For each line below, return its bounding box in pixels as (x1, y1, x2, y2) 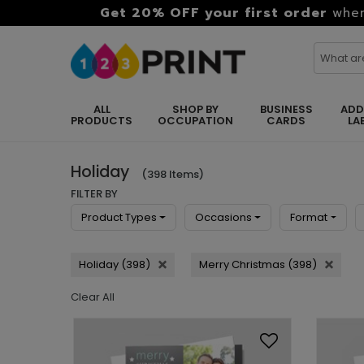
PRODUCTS (71, 113, 132, 128)
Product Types (81, 210, 157, 225)
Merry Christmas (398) (199, 257, 317, 272)
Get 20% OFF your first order (99, 3, 327, 23)
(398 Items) (141, 167, 204, 182)
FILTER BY (71, 186, 118, 201)
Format (290, 210, 328, 225)
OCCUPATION (157, 113, 233, 128)
